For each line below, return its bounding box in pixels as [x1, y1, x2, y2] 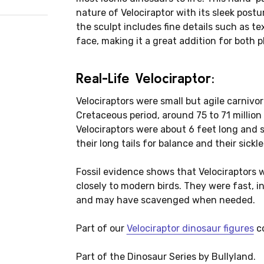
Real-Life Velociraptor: [75, 70, 214, 86]
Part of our [75, 223, 127, 234]
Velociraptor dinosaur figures [126, 223, 254, 234]
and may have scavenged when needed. [75, 194, 255, 206]
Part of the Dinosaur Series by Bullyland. [75, 251, 256, 262]
